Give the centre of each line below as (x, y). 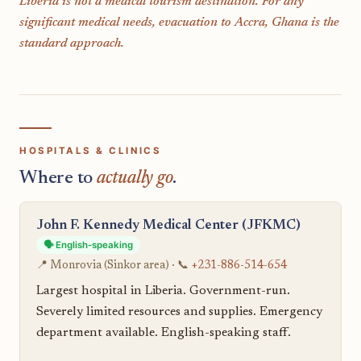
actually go (135, 179)
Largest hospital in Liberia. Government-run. (163, 290)
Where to (58, 179)
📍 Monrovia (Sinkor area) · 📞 (114, 266)
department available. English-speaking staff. (164, 332)
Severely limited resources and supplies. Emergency (179, 311)
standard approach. (72, 43)
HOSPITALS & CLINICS (91, 151)
